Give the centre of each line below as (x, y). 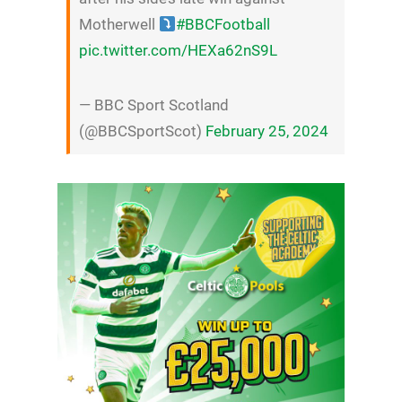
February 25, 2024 (267, 131)
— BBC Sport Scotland (153, 105)
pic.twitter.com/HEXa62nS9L (178, 51)
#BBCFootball (223, 25)
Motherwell (118, 25)
